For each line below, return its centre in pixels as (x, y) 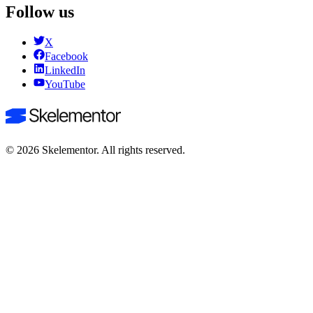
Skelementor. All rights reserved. (112, 150)
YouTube (65, 85)
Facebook (66, 57)
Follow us (40, 12)
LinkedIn (65, 71)
